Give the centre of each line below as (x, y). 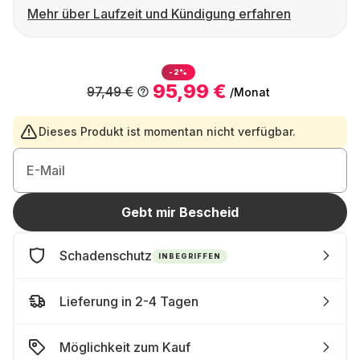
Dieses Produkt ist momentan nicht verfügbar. (167, 131)
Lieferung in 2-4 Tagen (129, 301)
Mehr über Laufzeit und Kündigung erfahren (159, 14)
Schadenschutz (106, 256)
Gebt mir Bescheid (180, 212)
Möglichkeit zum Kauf (125, 347)
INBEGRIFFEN (190, 256)
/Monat (250, 92)
